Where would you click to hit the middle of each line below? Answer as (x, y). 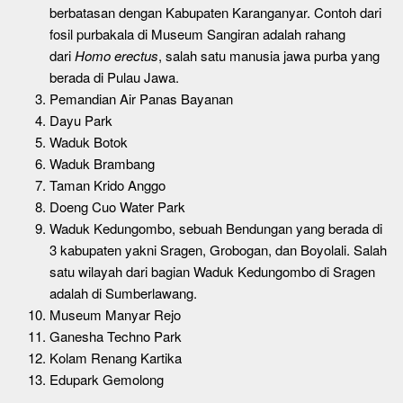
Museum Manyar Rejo (115, 314)
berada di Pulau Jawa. (114, 76)
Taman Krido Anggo (107, 184)
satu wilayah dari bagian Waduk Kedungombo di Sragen (212, 271)
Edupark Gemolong (107, 379)
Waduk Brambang (102, 163)
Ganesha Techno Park (116, 336)
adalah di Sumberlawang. (123, 292)
